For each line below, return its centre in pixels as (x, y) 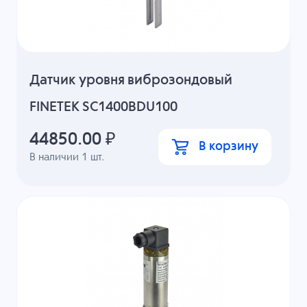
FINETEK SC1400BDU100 (104, 108)
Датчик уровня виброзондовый (131, 81)
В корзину (228, 146)
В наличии (56, 157)
